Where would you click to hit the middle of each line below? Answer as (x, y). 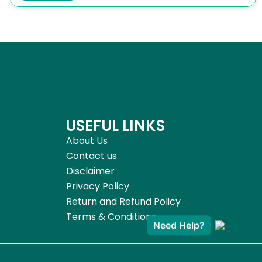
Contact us (92, 156)
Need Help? (179, 226)
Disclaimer (91, 171)
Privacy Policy (98, 186)
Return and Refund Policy (124, 201)
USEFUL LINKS (116, 125)
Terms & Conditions (111, 216)
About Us (87, 140)
